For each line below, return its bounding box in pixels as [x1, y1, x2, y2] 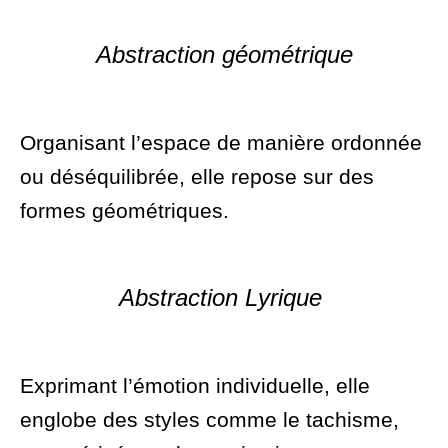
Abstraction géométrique [95, 40, 353, 68]
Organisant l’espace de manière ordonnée [20, 130, 422, 154]
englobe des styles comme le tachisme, [20, 407, 399, 431]
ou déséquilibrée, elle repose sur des [20, 164, 374, 188]
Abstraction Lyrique [119, 283, 329, 311]
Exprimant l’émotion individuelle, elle [20, 373, 370, 397]
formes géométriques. [20, 198, 229, 222]
